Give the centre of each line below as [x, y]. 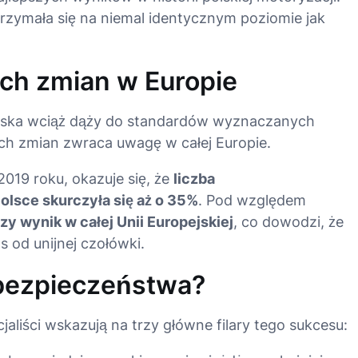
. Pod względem [252, 200]
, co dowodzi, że [288, 221]
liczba [194, 178]
